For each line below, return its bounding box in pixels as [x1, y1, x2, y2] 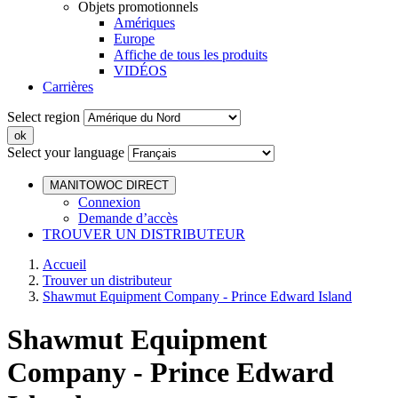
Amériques [114, 15, 175, 30]
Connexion [78, 195, 140, 210]
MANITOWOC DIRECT [50, 179, 169, 192]
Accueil [43, 257, 86, 272]
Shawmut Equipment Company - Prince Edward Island [43, 289, 352, 304]
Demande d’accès [78, 211, 178, 226]
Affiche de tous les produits [114, 47, 267, 62]
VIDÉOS [114, 63, 167, 78]
